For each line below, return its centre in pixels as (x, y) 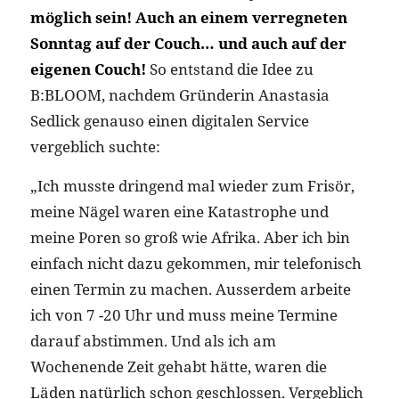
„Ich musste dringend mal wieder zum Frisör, (192, 186)
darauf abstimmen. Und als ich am (153, 341)
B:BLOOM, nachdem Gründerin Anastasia (179, 95)
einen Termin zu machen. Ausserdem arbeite (190, 289)
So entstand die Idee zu (229, 69)
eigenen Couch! (88, 69)
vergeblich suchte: (95, 147)
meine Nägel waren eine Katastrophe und (179, 212)
